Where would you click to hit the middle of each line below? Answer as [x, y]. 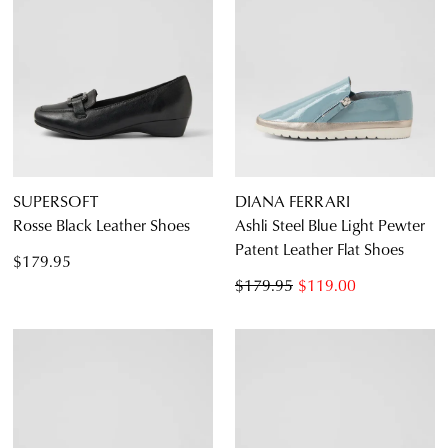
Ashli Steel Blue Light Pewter [330, 225]
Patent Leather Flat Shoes [319, 249]
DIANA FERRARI [292, 201]
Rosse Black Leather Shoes [101, 225]
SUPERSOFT [55, 201]
